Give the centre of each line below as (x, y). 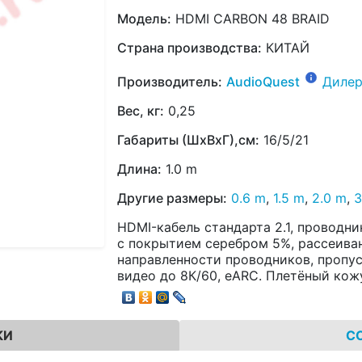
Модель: (144, 18)
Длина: (139, 168)
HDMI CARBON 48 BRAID (250, 18)
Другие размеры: (172, 198)
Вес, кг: (141, 110)
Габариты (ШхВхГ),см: (188, 139)
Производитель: (170, 81)
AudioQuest (263, 81)
